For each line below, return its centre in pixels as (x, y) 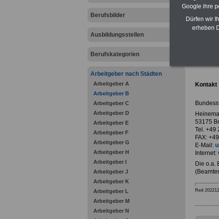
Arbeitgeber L (111, 191)
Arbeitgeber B (111, 93)
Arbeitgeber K (111, 181)
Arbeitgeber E (111, 123)
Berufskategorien (115, 54)
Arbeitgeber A (111, 84)
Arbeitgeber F (111, 132)
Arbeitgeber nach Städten (126, 74)
